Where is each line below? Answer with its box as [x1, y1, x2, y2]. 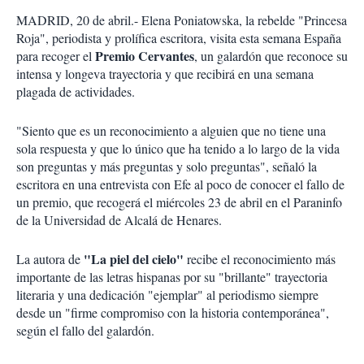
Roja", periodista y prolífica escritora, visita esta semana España [16, 29, 341, 46]
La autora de [16, 250, 80, 267]
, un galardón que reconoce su [194, 47, 348, 64]
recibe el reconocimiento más [184, 250, 336, 267]
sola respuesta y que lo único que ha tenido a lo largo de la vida [16, 140, 340, 157]
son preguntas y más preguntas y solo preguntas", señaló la [16, 158, 317, 175]
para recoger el [16, 47, 92, 64]
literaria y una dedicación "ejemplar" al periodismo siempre [16, 286, 318, 303]
